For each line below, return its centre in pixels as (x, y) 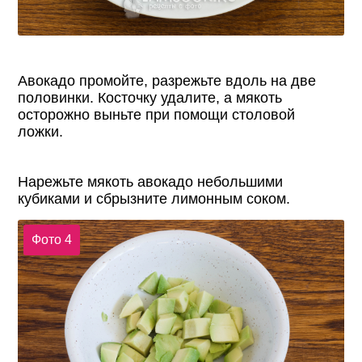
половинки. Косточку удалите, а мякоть (150, 97)
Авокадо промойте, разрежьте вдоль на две (167, 80)
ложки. (41, 131)
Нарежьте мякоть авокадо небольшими (151, 181)
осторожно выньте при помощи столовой (157, 114)
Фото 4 (51, 240)
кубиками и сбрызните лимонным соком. (154, 198)
